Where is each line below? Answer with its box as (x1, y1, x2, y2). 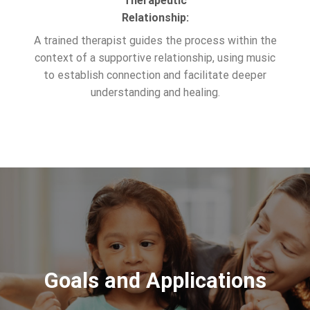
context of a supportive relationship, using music (35, 51, 275, 64)
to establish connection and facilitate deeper (44, 69, 266, 82)
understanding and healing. (90, 86, 220, 99)
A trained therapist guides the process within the (33, 34, 277, 47)
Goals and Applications (44, 268, 266, 293)
